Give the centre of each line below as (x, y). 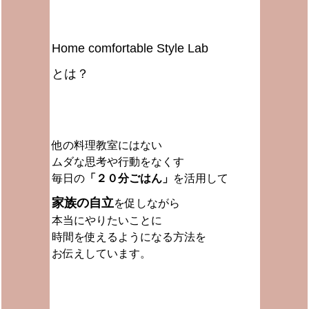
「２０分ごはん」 (129, 178)
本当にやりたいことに (107, 220)
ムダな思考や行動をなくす (118, 162)
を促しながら (147, 203)
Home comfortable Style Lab (130, 48)
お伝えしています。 (101, 253)
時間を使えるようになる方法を (129, 237)
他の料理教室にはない (107, 145)
